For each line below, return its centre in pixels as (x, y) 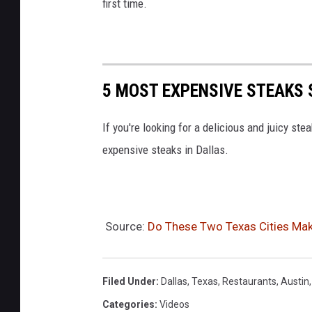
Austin (295, 282)
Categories (128, 305)
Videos (174, 305)
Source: (125, 227)
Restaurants (249, 282)
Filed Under (129, 282)
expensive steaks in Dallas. (165, 150)
